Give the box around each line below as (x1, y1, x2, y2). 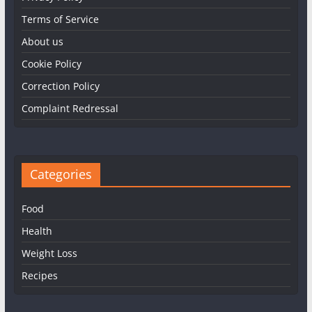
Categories (29, 165, 92, 182)
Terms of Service (21, 12, 99, 26)
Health (21, 224, 52, 237)
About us (21, 34, 63, 48)
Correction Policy (21, 79, 100, 93)
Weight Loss (21, 246, 77, 260)
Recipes (21, 268, 58, 282)
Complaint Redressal (21, 101, 118, 115)
